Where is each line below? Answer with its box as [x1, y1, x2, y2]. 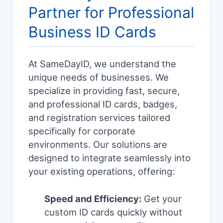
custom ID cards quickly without [44, 207, 182, 218]
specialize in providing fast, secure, [28, 85, 180, 97]
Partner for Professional [28, 3, 194, 22]
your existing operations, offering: [28, 166, 175, 177]
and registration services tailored [28, 112, 170, 123]
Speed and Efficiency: [44, 193, 141, 205]
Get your [141, 193, 182, 205]
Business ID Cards [28, 23, 156, 41]
